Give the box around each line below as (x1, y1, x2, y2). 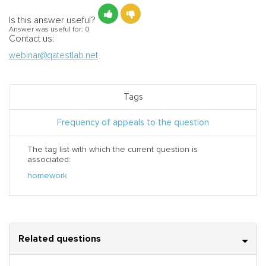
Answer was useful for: (9, 25, 85, 34)
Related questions (18, 232, 101, 245)
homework (27, 170, 67, 180)
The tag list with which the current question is (27, 144, 198, 154)
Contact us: (9, 33, 55, 45)
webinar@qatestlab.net (9, 50, 98, 61)
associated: (27, 154, 71, 164)
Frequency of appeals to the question (57, 117, 209, 128)
